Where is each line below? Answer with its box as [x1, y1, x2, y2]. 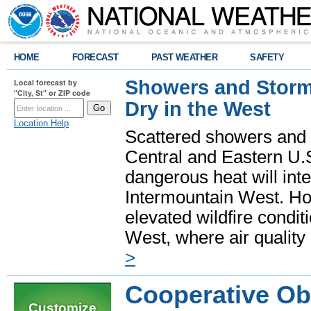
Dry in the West [125, 98, 271, 120]
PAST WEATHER [151, 52, 218, 62]
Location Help [14, 118, 69, 128]
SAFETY [250, 52, 285, 62]
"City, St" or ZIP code [14, 87, 90, 98]
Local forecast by [14, 77, 77, 87]
